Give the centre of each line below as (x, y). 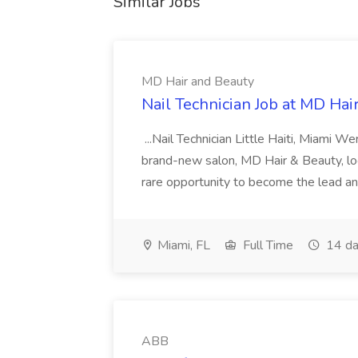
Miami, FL (182, 245)
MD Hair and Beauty (198, 82)
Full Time (267, 245)
